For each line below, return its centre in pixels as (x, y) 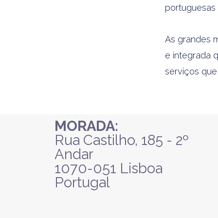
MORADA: (86, 126)
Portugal (82, 182)
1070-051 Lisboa (109, 168)
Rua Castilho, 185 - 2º (122, 140)
